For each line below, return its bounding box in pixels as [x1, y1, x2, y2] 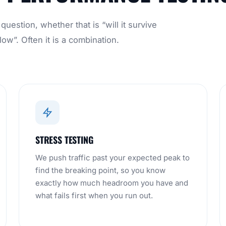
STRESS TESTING [35, 133, 93, 146]
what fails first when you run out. [35, 191, 153, 200]
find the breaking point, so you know [35, 165, 165, 175]
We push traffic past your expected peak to [35, 153, 190, 162]
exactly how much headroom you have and [35, 178, 188, 188]
